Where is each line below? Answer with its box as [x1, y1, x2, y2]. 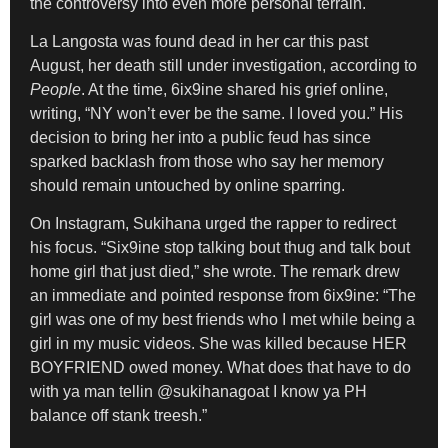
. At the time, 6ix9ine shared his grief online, [81, 80, 388, 98]
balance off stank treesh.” [30, 407, 207, 425]
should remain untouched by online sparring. [30, 176, 345, 194]
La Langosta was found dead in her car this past [30, 32, 368, 50]
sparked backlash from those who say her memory [30, 152, 384, 170]
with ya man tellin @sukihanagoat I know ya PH [30, 383, 367, 401]
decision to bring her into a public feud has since [30, 128, 371, 146]
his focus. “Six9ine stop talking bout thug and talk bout [30, 239, 410, 257]
